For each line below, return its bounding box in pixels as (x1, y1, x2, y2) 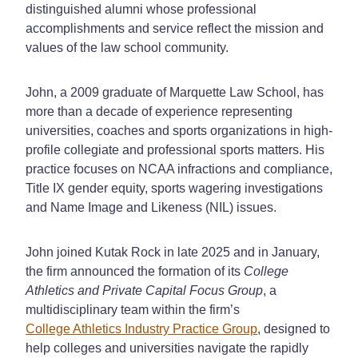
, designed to (257, 321, 330, 336)
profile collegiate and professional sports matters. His (26, 142, 324, 157)
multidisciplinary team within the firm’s (26, 302, 243, 316)
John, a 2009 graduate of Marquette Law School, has (26, 85, 324, 99)
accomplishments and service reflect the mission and (26, 21, 324, 35)
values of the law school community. (26, 40, 229, 54)
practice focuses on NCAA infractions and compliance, (26, 161, 332, 176)
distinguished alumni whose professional (26, 2, 257, 16)
